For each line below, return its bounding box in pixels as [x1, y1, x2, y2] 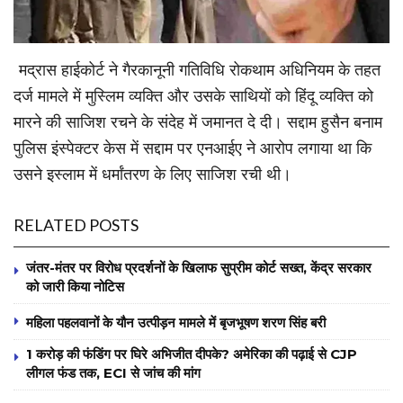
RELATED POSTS [13, 214, 139, 235]
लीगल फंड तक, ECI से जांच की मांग [26, 363, 201, 381]
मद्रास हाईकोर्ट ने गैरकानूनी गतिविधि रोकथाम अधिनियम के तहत [19, 58, 381, 80]
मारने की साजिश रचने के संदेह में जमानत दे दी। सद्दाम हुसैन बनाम [13, 110, 382, 132]
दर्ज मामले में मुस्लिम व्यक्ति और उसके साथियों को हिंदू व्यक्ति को [13, 84, 373, 106]
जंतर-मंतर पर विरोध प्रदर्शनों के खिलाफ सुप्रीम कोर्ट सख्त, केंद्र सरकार [26, 258, 372, 276]
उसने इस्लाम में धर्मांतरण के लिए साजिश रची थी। [13, 162, 291, 184]
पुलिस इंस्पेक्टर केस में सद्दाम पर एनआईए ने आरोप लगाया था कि [13, 136, 372, 158]
